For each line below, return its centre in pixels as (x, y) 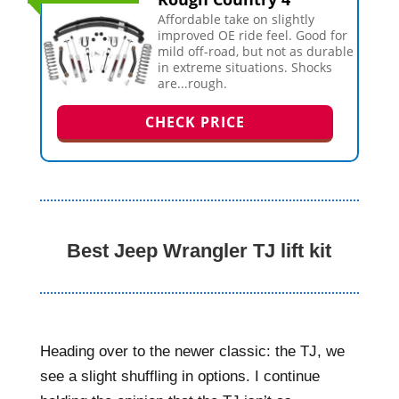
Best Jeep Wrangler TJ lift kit (199, 251)
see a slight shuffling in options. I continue (179, 376)
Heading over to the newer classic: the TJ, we (192, 351)
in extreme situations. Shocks (245, 67)
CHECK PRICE (195, 122)
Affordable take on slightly (236, 19)
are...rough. (193, 83)
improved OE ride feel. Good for (253, 35)
